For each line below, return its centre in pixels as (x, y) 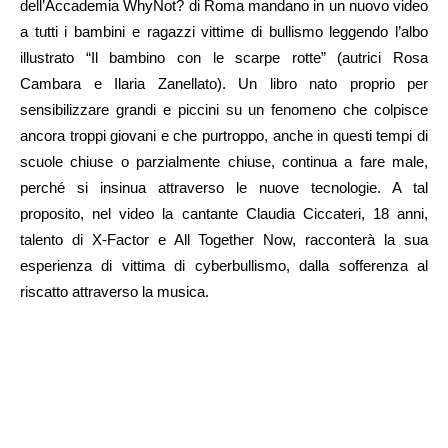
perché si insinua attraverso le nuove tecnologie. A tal (224, 188)
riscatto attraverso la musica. (114, 292)
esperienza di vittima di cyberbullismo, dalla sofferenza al (224, 266)
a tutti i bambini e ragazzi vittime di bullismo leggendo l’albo (224, 32)
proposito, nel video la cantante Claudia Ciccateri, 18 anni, (224, 214)
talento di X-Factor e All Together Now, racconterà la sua (224, 240)
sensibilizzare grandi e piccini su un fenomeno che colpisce (224, 110)
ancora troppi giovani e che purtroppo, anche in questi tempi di (224, 136)
